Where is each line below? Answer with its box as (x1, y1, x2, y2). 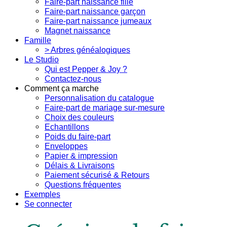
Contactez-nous (45, 74, 101, 84)
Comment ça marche (24, 84, 99, 93)
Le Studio (24, 55, 59, 64)
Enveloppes (45, 141, 88, 151)
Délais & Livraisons (45, 161, 115, 170)
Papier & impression (45, 151, 118, 161)
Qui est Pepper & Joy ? (45, 64, 127, 74)
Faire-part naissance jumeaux (45, 16, 152, 26)
